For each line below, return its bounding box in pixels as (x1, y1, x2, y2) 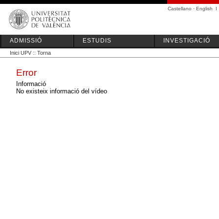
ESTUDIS (83, 37, 111, 44)
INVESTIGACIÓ (163, 37, 210, 44)
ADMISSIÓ (10, 37, 42, 44)
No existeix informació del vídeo (16, 88, 107, 95)
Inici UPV (10, 50, 31, 56)
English (196, 6, 213, 11)
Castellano (168, 6, 192, 11)
